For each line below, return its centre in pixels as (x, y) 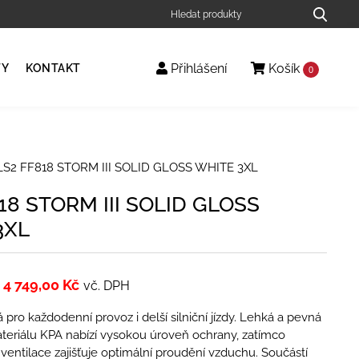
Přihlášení (197, 69)
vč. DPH (106, 285)
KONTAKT (53, 68)
